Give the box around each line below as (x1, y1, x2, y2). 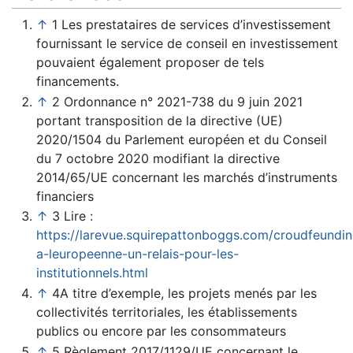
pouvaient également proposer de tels (35, 54, 264, 71)
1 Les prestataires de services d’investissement (51, 17, 331, 33)
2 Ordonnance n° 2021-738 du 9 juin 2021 (51, 93, 303, 110)
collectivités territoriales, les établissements (35, 303, 297, 320)
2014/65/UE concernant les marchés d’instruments (35, 169, 337, 185)
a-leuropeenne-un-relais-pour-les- (35, 246, 239, 262)
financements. (35, 73, 119, 90)
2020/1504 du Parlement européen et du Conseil (35, 131, 327, 147)
